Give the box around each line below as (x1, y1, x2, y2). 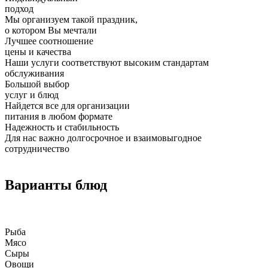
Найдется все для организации (5, 100, 130, 111)
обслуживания (5, 68, 64, 79)
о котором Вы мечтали (5, 25, 97, 36)
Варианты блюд (5, 177, 107, 193)
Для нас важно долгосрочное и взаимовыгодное (5, 133, 202, 144)
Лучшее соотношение (5, 36, 93, 47)
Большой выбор (5, 79, 69, 90)
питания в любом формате (5, 111, 112, 122)
